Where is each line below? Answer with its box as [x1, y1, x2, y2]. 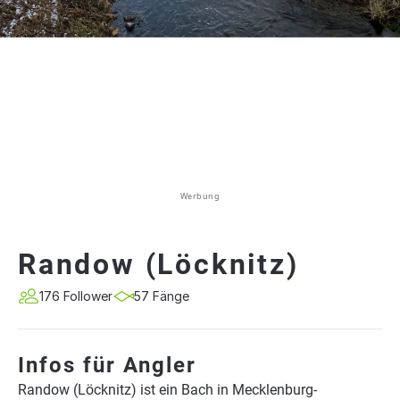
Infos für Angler [18, 353, 196, 378]
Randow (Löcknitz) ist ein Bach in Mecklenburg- [18, 381, 317, 398]
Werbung [179, 190, 221, 202]
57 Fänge [134, 288, 189, 304]
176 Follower [39, 288, 112, 304]
